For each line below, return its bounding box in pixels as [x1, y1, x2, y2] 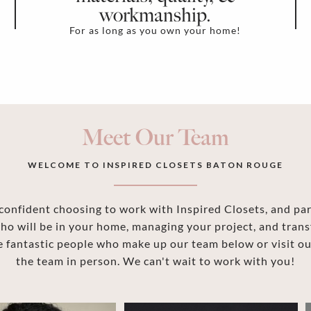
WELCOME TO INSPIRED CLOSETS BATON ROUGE [28, 159, 283, 170]
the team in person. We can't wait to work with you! [16, 253, 295, 267]
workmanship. [99, 4, 212, 28]
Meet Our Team [82, 124, 229, 151]
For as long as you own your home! [69, 24, 242, 36]
